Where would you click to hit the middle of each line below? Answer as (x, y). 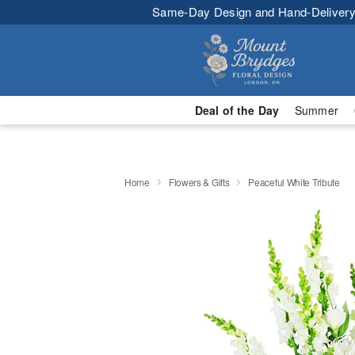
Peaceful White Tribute (294, 181)
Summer (317, 110)
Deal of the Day (237, 110)
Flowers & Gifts (199, 181)
